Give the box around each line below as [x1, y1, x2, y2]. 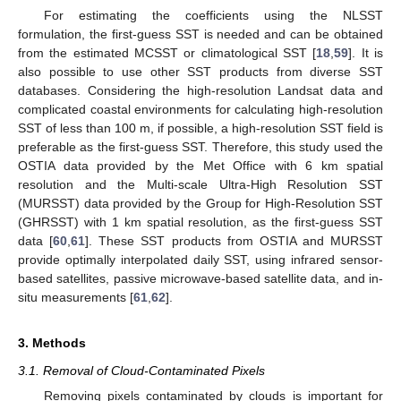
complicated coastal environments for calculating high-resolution [18, 101, 383, 116]
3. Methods [18, 335, 86, 350]
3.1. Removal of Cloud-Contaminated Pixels [18, 363, 265, 378]
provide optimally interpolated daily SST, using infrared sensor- [18, 252, 383, 267]
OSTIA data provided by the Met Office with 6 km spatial [18, 158, 383, 173]
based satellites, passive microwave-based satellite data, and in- [18, 270, 383, 286]
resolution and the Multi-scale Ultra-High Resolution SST [18, 176, 383, 192]
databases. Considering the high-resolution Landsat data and [18, 82, 383, 98]
